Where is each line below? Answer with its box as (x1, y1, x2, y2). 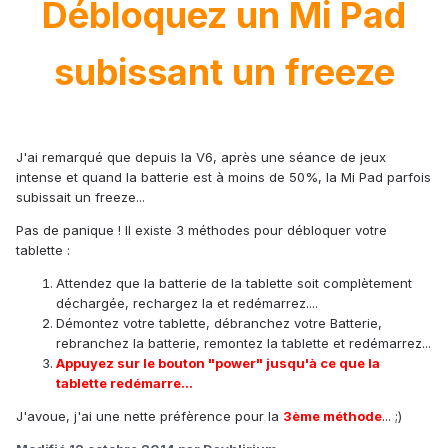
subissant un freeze (53, 50, 395, 95)
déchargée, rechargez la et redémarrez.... (56, 295, 318, 312)
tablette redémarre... (56, 375, 193, 392)
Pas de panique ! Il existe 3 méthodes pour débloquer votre (16, 222, 387, 239)
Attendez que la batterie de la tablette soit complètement (56, 275, 412, 292)
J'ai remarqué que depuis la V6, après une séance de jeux (16, 149, 386, 166)
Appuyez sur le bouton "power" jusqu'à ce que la (56, 355, 380, 372)
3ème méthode (283, 408, 382, 425)
